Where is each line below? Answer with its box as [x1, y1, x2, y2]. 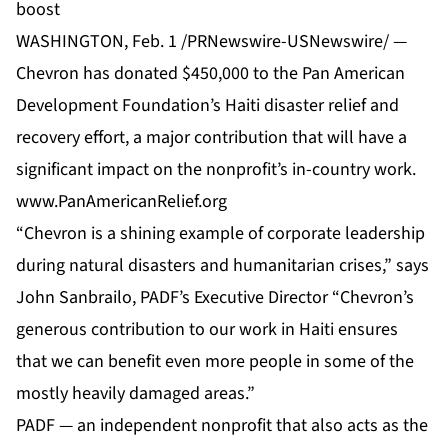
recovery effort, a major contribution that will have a [16, 125, 407, 151]
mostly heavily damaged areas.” [16, 381, 255, 407]
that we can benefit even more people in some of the [16, 349, 414, 375]
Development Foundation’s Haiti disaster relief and [16, 93, 399, 119]
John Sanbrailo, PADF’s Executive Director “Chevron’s [16, 285, 414, 311]
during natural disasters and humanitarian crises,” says [16, 253, 429, 279]
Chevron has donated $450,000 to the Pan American [16, 61, 405, 87]
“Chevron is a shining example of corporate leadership [16, 221, 425, 247]
